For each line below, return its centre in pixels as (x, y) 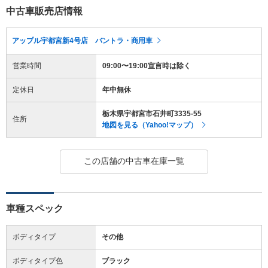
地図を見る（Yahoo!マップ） (150, 125)
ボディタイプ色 (38, 261)
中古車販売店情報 (44, 11)
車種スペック (35, 208)
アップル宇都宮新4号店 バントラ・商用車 (82, 40)
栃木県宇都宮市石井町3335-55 (152, 113)
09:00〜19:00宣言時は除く (147, 66)
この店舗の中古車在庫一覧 (134, 161)
